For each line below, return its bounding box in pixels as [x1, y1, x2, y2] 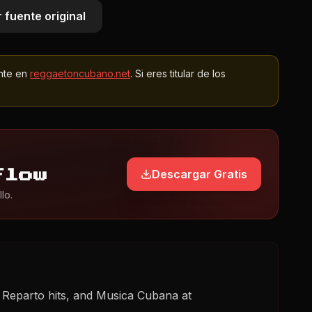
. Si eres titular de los [130, 68, 226, 79]
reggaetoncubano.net [30, 68, 130, 79]
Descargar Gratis [152, 166, 247, 181]
